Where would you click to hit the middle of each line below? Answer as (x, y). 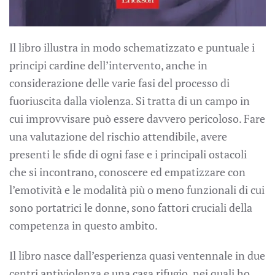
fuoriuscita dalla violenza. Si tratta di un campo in (130, 100)
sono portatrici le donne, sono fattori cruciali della (131, 207)
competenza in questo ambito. (83, 225)
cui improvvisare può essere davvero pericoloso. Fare (137, 118)
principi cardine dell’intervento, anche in (108, 65)
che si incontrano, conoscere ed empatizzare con (127, 172)
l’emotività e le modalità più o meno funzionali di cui (137, 189)
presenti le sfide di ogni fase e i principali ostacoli (128, 154)
